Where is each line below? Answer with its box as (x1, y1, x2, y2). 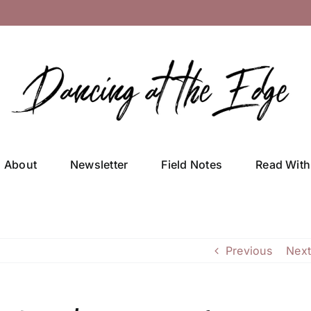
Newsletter (69, 157, 128, 171)
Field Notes (161, 157, 223, 171)
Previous (225, 244, 272, 258)
